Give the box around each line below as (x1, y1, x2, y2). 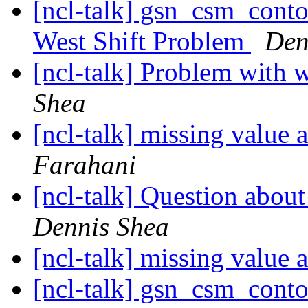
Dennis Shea (33, 212, 169, 242)
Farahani (33, 150, 136, 180)
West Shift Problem (33, 26, 251, 56)
